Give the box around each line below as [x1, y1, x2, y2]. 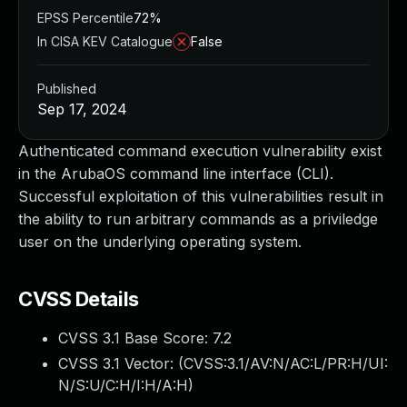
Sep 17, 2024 [37, 100, 127, 118]
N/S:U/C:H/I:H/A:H [58, 376, 188, 394]
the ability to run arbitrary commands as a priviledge [18, 210, 378, 228]
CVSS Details [18, 287, 139, 311]
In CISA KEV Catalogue [37, 34, 173, 49]
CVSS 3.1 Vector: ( [58, 354, 184, 372]
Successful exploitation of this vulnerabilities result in [18, 187, 383, 205]
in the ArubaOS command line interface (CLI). [18, 164, 333, 183]
